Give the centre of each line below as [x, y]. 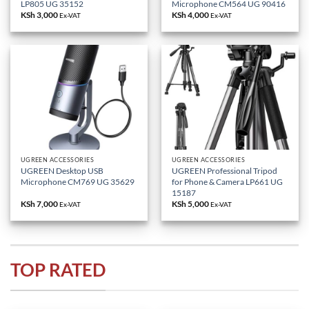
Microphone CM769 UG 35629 [77, 181]
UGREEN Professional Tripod [224, 170]
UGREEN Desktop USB [62, 170]
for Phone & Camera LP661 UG [227, 181]
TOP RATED [58, 270]
